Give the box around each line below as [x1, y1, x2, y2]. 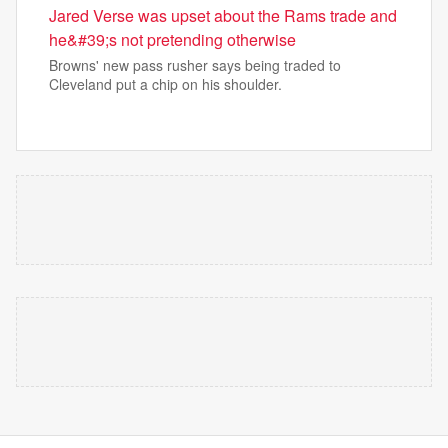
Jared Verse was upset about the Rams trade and [49, 4, 397, 27]
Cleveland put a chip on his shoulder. [49, 74, 282, 94]
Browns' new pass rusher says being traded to [49, 55, 341, 75]
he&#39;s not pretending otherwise [49, 28, 296, 51]
